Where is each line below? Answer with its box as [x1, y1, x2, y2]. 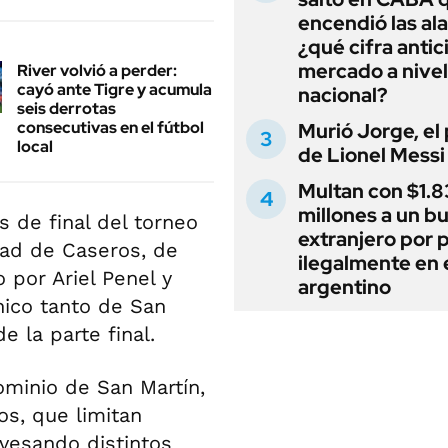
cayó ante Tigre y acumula [17, 78, 212, 100]
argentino [298, 274, 391, 300]
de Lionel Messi [298, 142, 445, 168]
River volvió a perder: [17, 59, 177, 81]
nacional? [298, 82, 388, 108]
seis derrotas [17, 97, 116, 119]
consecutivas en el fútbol [17, 116, 204, 138]
